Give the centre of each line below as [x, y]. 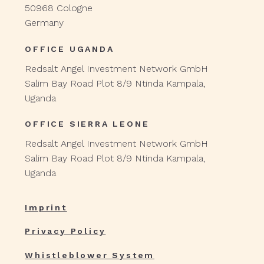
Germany [44, 23]
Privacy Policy [65, 231]
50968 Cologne [59, 8]
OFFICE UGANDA [70, 49]
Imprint [46, 207]
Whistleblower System [90, 255]
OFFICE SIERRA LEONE [87, 124]
